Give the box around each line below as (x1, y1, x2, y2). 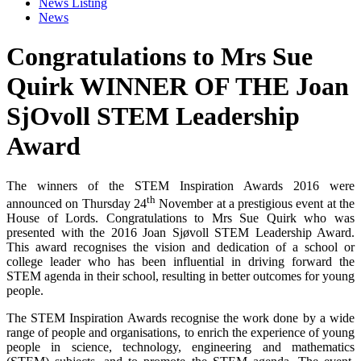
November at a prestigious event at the (155, 196, 355, 210)
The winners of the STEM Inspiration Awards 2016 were (6, 178, 355, 193)
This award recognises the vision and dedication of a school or (6, 239, 355, 254)
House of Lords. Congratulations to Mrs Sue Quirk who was (6, 210, 355, 225)
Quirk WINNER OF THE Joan (6, 72, 349, 102)
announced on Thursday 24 (6, 196, 147, 210)
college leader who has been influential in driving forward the (6, 254, 355, 268)
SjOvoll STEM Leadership (6, 102, 300, 131)
